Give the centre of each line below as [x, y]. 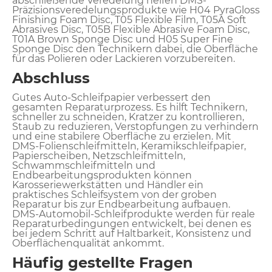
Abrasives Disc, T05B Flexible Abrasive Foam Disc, [131, 29]
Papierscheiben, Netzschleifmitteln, [99, 155]
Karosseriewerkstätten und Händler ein [108, 185]
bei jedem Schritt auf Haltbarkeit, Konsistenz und [132, 233]
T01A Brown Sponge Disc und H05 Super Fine [123, 39]
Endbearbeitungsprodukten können [102, 175]
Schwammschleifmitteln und [84, 165]
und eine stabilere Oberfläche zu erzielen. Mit [122, 136]
